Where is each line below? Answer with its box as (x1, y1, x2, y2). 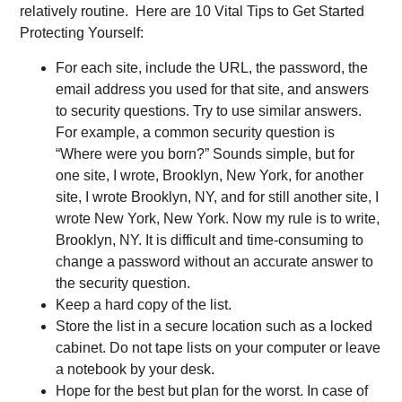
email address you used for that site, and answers (56, 82, 370, 98)
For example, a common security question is (56, 125, 336, 141)
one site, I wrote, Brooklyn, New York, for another (56, 168, 364, 184)
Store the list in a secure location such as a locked (56, 319, 373, 335)
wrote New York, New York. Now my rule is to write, (56, 211, 380, 227)
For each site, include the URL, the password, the (56, 60, 369, 76)
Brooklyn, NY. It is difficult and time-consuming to (56, 232, 364, 249)
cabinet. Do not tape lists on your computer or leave (56, 340, 381, 356)
